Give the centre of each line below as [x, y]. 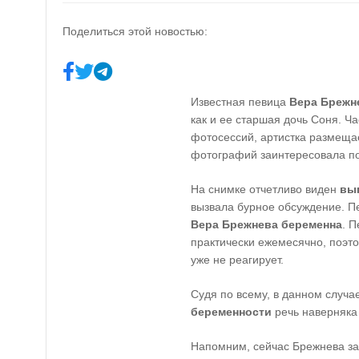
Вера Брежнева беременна [266, 224]
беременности [231, 312]
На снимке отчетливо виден [265, 189]
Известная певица [240, 102]
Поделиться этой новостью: [135, 31]
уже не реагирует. [237, 260]
